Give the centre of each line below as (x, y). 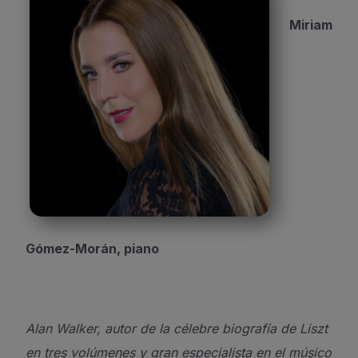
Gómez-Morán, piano (92, 249)
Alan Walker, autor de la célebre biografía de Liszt (177, 328)
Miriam (311, 25)
